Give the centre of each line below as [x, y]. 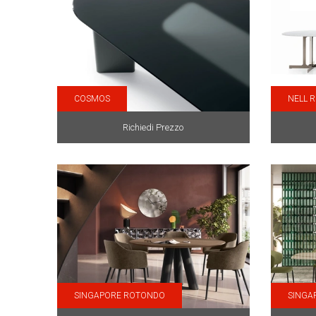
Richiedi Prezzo [153, 127]
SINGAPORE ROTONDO [119, 296]
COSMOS [92, 98]
